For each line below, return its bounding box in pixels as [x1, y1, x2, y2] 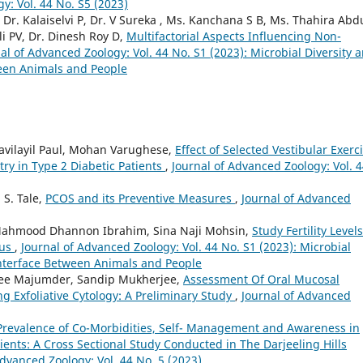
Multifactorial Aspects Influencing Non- [126, 28, 341, 45]
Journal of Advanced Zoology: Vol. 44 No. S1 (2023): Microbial [21, 239, 351, 255]
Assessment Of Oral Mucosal [183, 271, 340, 288]
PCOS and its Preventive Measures [45, 190, 235, 207]
